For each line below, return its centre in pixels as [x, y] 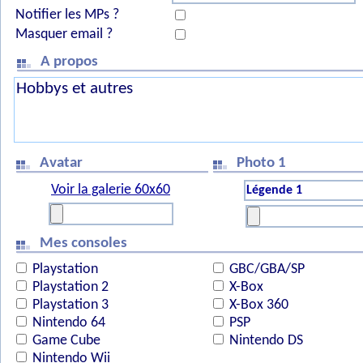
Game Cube [65, 341]
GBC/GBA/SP [265, 269]
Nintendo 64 [67, 323]
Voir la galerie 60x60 [111, 190]
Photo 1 [263, 163]
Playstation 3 [69, 305]
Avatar [63, 163]
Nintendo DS [265, 341]
